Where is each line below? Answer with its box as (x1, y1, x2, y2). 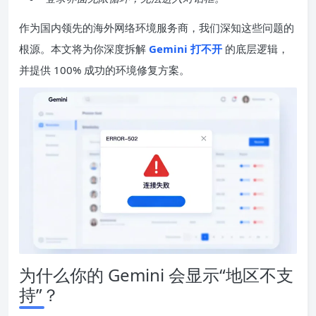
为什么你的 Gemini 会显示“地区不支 (19, 263, 293, 287)
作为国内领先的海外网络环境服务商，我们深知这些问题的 (19, 20, 294, 35)
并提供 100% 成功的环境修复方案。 (19, 63, 190, 77)
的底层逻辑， (222, 42, 288, 56)
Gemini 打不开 (149, 42, 222, 56)
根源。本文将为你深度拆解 (19, 42, 146, 56)
